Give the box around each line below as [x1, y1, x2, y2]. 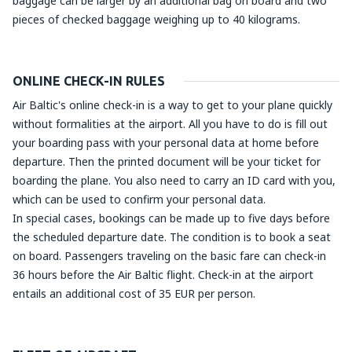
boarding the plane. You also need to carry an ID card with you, [13, 173, 335, 188]
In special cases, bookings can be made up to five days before [13, 211, 330, 225]
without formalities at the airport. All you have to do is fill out [13, 116, 328, 131]
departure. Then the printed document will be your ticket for [13, 154, 321, 169]
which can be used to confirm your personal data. [13, 192, 266, 207]
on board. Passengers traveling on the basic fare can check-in [13, 248, 326, 263]
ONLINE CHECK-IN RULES [13, 74, 165, 88]
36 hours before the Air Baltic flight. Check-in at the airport [13, 267, 313, 282]
